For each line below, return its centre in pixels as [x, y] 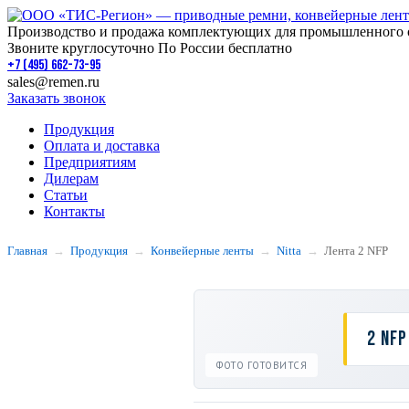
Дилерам [71, 178]
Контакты [74, 211]
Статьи [66, 195]
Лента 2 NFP [356, 251]
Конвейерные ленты [202, 251]
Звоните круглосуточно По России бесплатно [150, 48]
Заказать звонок [57, 98]
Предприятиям [90, 162]
